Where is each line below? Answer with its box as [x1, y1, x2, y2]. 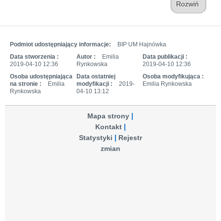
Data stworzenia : [10, 53, 59, 60]
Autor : [76, 53, 96, 60]
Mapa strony [87, 112, 130, 120]
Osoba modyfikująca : [143, 73, 204, 80]
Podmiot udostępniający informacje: [10, 40, 112, 48]
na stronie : [10, 80, 41, 87]
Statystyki [78, 134, 112, 142]
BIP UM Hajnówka [117, 40, 166, 48]
